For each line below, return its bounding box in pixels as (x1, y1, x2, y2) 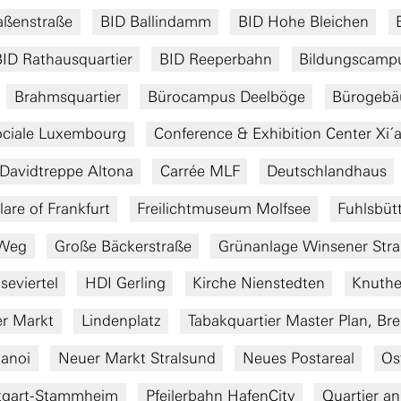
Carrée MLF (159, 162, 240, 181)
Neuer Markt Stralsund (57, 348, 216, 367)
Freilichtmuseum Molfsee (136, 199, 311, 218)
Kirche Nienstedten (192, 274, 325, 293)
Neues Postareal (242, 348, 354, 367)
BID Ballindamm (99, 12, 211, 30)
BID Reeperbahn (158, 49, 272, 68)
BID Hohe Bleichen (237, 12, 369, 30)
